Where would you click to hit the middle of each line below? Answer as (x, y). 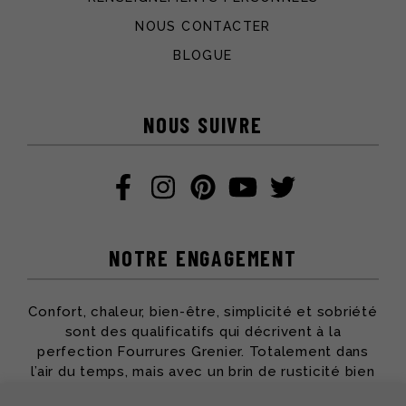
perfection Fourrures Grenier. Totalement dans (203, 352)
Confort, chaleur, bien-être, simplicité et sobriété (203, 312)
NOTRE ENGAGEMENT (203, 258)
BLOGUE (203, 56)
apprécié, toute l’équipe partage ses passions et (203, 392)
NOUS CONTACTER (203, 27)
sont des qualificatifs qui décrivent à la (203, 332)
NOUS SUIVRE (203, 124)
